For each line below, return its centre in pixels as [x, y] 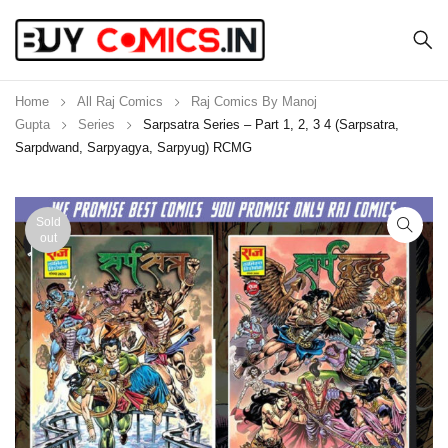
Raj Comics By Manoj [254, 101]
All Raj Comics [120, 101]
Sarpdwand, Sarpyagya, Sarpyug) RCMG [133, 147]
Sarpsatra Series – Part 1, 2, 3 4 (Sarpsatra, [271, 124]
